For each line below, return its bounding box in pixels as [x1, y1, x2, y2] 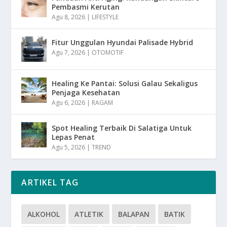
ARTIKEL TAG [21, 176, 79, 188]
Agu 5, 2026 [52, 142, 86, 152]
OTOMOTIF [92, 48, 124, 57]
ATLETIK [74, 209, 104, 219]
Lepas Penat [52, 132, 95, 142]
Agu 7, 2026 [52, 48, 86, 57]
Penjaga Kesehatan [52, 87, 121, 97]
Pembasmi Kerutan [52, 2, 120, 12]
